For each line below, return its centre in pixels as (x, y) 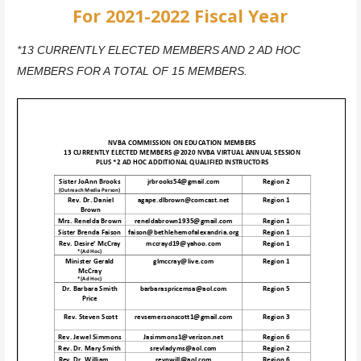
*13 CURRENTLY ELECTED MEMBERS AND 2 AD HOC (158, 50)
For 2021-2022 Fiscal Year (180, 15)
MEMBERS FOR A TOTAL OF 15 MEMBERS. (132, 71)
